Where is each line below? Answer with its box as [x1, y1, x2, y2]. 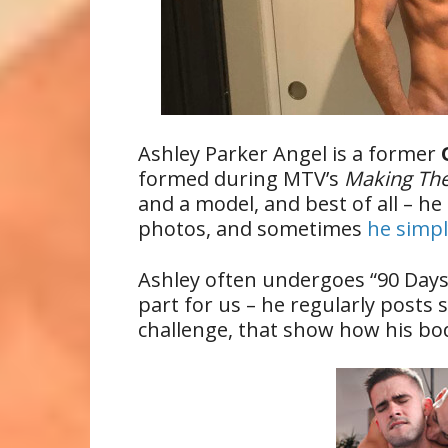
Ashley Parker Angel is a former [138, 140, 441, 167]
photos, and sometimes [138, 215, 367, 242]
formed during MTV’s [138, 165, 344, 192]
